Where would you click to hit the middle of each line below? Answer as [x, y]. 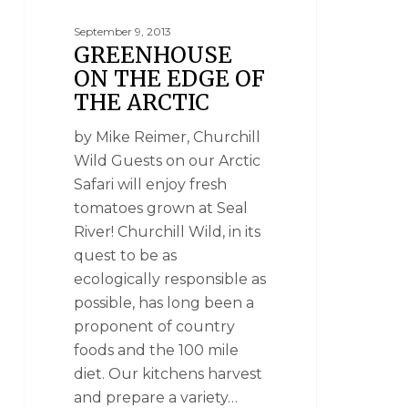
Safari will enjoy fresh [151, 184]
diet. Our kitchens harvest [168, 373]
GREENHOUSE [153, 55]
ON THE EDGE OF [170, 78]
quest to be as [126, 255]
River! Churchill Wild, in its [168, 231]
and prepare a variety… [156, 397]
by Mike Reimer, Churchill [168, 137]
